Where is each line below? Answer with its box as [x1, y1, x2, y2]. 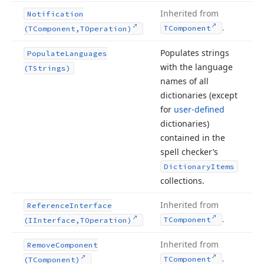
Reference [27, 201, 70, 210]
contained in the [160, 132, 225, 143]
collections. [160, 175, 204, 186]
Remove [27, 240, 55, 249]
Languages [65, 49, 107, 58]
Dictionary [164, 162, 211, 171]
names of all [160, 75, 209, 87]
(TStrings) [24, 64, 71, 72]
